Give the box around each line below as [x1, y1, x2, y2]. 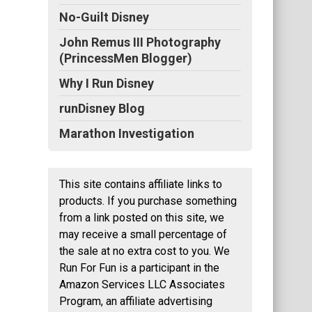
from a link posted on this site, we [59, 211, 224, 224]
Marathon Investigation [59, 126, 194, 141]
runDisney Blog [59, 101, 145, 116]
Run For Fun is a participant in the [59, 261, 219, 274]
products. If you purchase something [59, 194, 237, 208]
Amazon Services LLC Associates [59, 278, 225, 291]
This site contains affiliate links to [59, 178, 222, 191]
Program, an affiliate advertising [59, 295, 212, 308]
